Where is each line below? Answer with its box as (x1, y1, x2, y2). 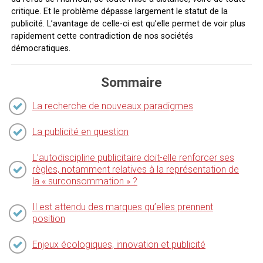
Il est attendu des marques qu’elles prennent (32, 201, 213, 213)
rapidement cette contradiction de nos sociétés (11, 31, 193, 41)
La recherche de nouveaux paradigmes (32, 100, 193, 112)
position (32, 213, 65, 224)
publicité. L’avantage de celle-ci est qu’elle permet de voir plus (11, 18, 245, 29)
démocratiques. (11, 43, 70, 53)
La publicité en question (32, 126, 129, 137)
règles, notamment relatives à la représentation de (32, 163, 239, 175)
